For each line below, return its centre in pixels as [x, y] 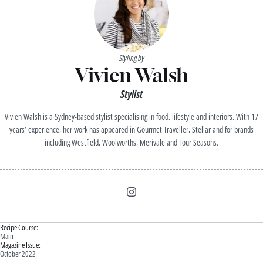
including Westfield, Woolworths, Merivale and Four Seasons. [131, 142]
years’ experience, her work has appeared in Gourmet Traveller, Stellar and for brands [131, 129]
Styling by [131, 58]
